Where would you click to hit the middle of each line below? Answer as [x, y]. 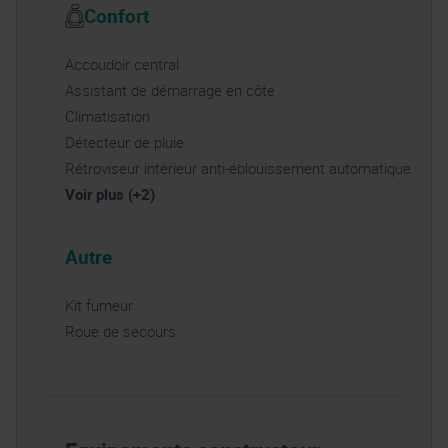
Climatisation [107, 115]
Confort [116, 15]
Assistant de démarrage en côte [170, 89]
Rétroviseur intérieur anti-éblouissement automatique [238, 167]
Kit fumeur [99, 305]
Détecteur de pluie [124, 141]
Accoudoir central [122, 63]
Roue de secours [120, 331]
